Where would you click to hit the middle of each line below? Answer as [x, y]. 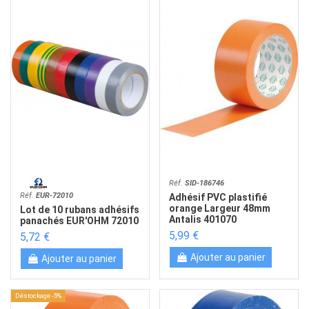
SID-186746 [205, 183]
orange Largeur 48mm [220, 208]
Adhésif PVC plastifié [218, 197]
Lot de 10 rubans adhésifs [80, 209]
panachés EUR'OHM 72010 [80, 220]
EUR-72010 [55, 196]
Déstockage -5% [38, 296]
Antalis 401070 [203, 219]
